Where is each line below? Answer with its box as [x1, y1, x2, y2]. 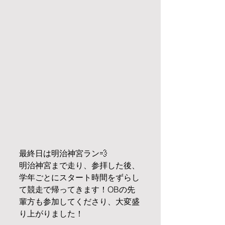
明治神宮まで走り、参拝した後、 [19, 160, 140, 170]
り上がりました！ [19, 208, 83, 218]
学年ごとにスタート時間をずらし [19, 172, 140, 182]
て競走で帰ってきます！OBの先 [19, 184, 135, 194]
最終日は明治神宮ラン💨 [19, 148, 107, 158]
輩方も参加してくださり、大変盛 [19, 196, 140, 206]
